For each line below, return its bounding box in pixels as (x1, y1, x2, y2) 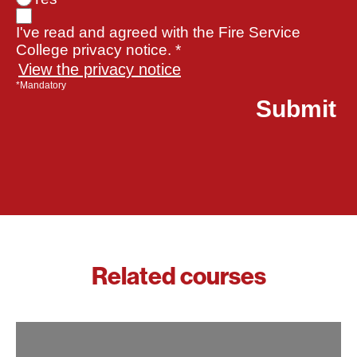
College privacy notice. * (16, 41, 181, 59)
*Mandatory (16, 80, 66, 92)
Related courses (91, 262, 266, 292)
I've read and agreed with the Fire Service (16, 24, 300, 41)
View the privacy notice (18, 61, 181, 79)
